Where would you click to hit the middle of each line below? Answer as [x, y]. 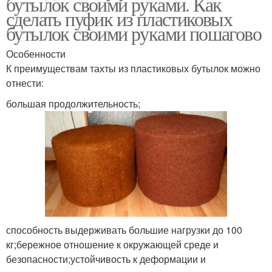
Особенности [36, 54]
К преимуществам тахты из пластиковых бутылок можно [133, 69]
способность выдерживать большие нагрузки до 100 [124, 229]
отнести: [25, 83]
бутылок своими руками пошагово [134, 33]
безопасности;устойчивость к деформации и [106, 259]
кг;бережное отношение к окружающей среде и [112, 244]
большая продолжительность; [73, 104]
